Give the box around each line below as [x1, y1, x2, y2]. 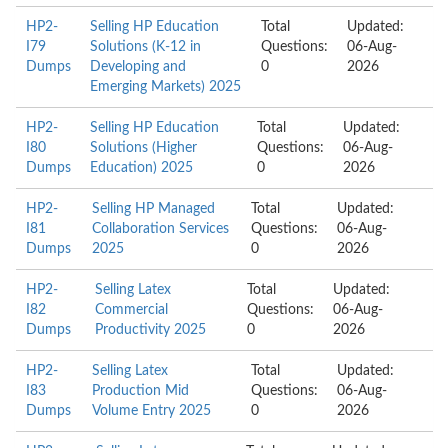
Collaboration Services [92, 222, 230, 236]
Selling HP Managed [92, 202, 216, 216]
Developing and [90, 60, 186, 74]
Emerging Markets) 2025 [90, 80, 241, 94]
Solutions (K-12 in [90, 40, 201, 54]
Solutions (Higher [90, 141, 197, 155]
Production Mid [92, 384, 190, 398]
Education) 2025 [90, 161, 193, 175]
